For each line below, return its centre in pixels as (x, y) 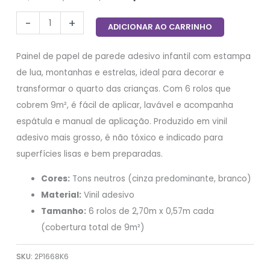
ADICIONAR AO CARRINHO (160, 27)
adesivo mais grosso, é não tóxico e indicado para (120, 138)
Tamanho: (64, 211)
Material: (61, 195)
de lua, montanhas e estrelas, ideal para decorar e (121, 73)
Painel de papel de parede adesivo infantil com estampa (134, 57)
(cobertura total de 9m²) (93, 227)
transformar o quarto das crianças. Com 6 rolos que (124, 89)
